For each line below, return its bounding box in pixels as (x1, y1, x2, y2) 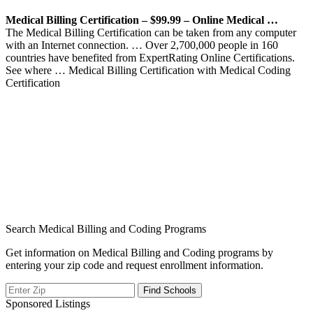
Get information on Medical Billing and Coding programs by (6, 246, 273, 259)
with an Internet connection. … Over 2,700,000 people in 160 (6, 38, 278, 51)
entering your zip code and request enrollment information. (6, 259, 263, 271)
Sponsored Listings (6, 297, 90, 310)
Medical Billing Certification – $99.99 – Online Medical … (6, 13, 278, 26)
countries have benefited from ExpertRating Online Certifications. (6, 51, 295, 64)
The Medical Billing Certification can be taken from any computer (6, 26, 296, 38)
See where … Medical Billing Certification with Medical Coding (6, 64, 291, 76)
